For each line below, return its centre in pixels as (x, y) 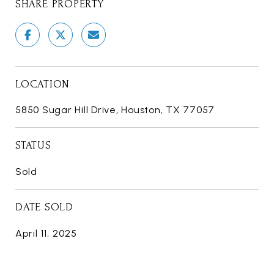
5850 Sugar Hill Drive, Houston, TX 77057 (115, 109)
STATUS (33, 145)
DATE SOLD (44, 207)
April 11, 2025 (46, 233)
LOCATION (43, 84)
